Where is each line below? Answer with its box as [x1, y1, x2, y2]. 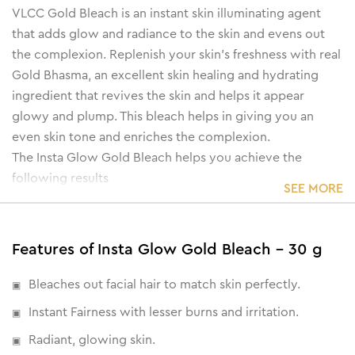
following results [12, 171, 109, 185]
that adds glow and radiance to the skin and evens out [12, 27, 325, 40]
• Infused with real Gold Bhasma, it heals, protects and [12, 192, 323, 205]
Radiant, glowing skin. [29, 333, 155, 346]
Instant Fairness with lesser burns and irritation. [29, 305, 299, 319]
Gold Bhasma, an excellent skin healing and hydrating [12, 68, 319, 82]
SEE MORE [284, 181, 343, 195]
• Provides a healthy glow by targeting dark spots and [12, 233, 323, 246]
